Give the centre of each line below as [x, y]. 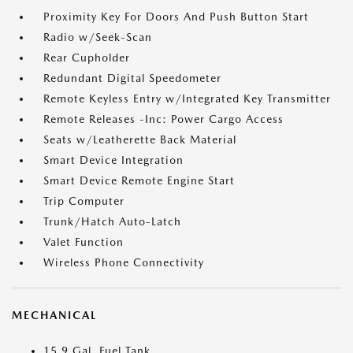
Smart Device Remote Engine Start [139, 180]
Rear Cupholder [87, 58]
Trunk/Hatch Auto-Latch [112, 221]
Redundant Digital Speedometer [132, 78]
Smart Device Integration [113, 160]
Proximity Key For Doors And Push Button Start [176, 17]
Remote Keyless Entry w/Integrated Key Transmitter [187, 98]
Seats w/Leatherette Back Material [140, 139]
